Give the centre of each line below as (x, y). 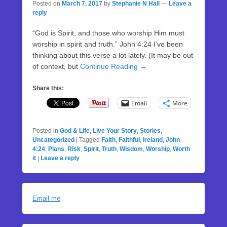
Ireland (153, 140)
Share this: (48, 88)
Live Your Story (115, 131)
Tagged (89, 140)
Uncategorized (53, 140)
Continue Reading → (113, 66)
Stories (150, 131)
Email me (46, 198)
